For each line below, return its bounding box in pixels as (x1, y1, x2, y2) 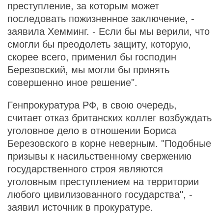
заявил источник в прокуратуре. (7, 202, 153, 213)
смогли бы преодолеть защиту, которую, (7, 39, 191, 50)
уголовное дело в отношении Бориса (7, 125, 176, 136)
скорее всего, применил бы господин (7, 52, 176, 62)
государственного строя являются (7, 164, 163, 174)
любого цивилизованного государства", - (7, 189, 192, 200)
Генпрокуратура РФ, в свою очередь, (7, 100, 177, 110)
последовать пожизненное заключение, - (7, 13, 194, 24)
